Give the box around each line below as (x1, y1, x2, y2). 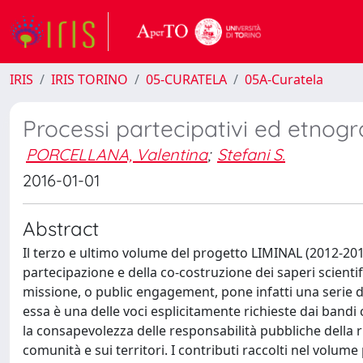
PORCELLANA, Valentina (26, 144, 207, 164)
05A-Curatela (245, 70, 323, 88)
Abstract (23, 216, 99, 241)
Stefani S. (217, 144, 285, 164)
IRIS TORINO (51, 70, 128, 88)
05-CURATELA (146, 70, 227, 88)
